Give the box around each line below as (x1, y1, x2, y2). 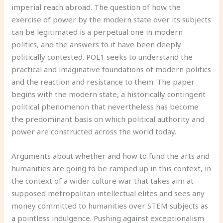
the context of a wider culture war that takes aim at (11, 175, 194, 186)
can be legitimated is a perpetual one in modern (11, 26, 183, 37)
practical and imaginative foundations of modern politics (11, 64, 212, 74)
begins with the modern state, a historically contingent (11, 89, 206, 99)
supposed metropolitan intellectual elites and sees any (11, 188, 205, 198)
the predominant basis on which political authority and (11, 113, 205, 124)
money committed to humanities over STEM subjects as (11, 200, 209, 211)
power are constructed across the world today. (11, 126, 177, 136)
